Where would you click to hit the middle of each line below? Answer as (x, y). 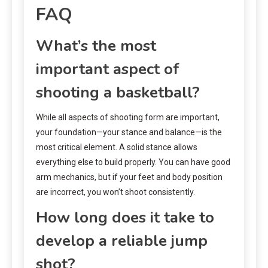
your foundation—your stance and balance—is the (129, 132)
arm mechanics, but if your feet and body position (129, 177)
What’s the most (96, 45)
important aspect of (108, 69)
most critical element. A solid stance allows (117, 147)
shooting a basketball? (118, 92)
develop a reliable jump (122, 240)
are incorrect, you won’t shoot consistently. (115, 192)
